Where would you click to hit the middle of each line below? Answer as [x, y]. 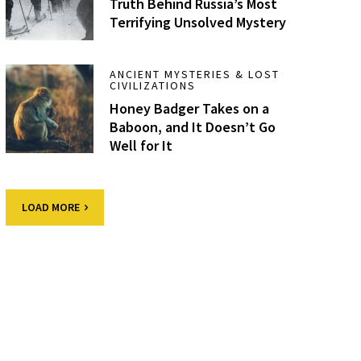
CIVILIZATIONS [153, 86]
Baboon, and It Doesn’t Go [193, 127]
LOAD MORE [50, 207]
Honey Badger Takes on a [190, 109]
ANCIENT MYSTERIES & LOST [195, 75]
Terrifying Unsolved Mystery [198, 22]
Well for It [141, 146]
